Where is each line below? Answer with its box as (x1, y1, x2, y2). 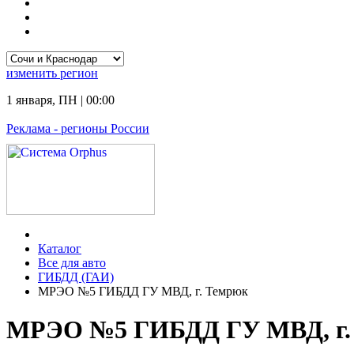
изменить (6, 66, 60, 80)
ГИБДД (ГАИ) (38, 270, 114, 284)
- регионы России (51, 122, 149, 135)
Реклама (6, 122, 51, 135)
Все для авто (38, 256, 106, 269)
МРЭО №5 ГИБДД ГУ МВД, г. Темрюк (38, 284, 248, 298)
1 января (6, 93, 52, 107)
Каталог (38, 242, 81, 255)
